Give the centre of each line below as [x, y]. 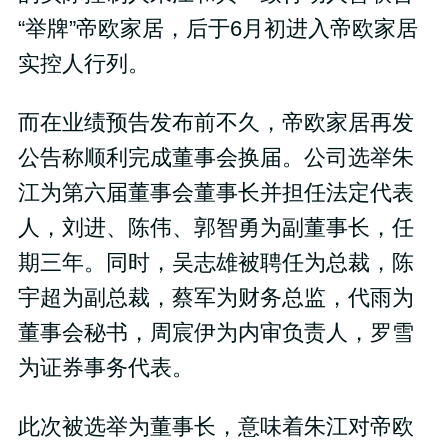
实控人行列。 [83, 63]
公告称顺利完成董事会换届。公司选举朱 [215, 157]
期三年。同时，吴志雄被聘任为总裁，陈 [215, 262]
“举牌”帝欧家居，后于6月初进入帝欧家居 [217, 28]
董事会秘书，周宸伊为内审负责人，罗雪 [215, 332]
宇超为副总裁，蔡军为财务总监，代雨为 [215, 297]
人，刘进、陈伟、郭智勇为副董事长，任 [215, 227]
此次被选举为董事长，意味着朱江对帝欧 [215, 426]
